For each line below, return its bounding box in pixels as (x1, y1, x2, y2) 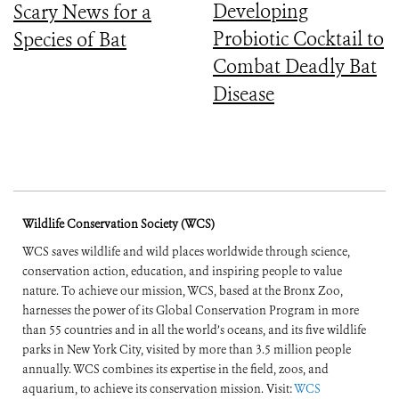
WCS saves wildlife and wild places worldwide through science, (22, 244, 350, 260)
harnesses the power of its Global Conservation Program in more (22, 303, 359, 319)
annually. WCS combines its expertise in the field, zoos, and (22, 362, 329, 378)
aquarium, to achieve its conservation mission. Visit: (22, 381, 294, 397)
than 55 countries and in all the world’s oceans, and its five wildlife (22, 322, 366, 338)
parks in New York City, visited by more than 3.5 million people (22, 342, 351, 358)
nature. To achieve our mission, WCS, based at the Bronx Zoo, (22, 283, 343, 299)
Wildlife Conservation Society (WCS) (22, 216, 215, 232)
